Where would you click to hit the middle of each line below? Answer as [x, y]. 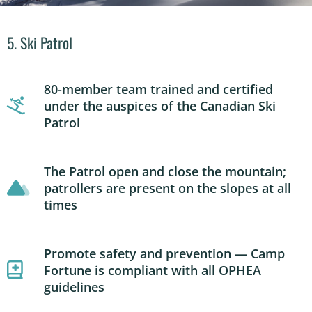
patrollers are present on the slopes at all [167, 188]
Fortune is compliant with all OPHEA [152, 270]
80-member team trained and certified [158, 89]
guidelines [74, 287]
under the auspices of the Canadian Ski [159, 106]
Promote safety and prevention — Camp [164, 253]
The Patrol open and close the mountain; [165, 171]
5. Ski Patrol [40, 43]
